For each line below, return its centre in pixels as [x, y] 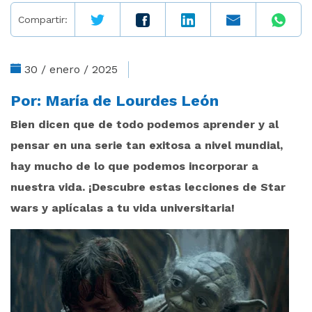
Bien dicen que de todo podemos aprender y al [145, 124]
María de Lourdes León [132, 101]
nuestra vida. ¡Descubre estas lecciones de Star [148, 187]
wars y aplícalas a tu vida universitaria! [123, 208]
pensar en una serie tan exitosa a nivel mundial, [147, 145]
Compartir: [43, 19]
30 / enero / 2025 [71, 69]
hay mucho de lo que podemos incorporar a [134, 166]
